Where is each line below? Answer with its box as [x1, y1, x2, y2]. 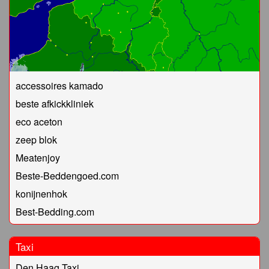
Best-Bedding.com [16, 205, 94, 219]
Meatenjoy [16, 151, 60, 165]
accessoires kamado [16, 79, 103, 93]
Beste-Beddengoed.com [16, 169, 119, 183]
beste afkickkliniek [16, 97, 94, 111]
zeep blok [16, 133, 57, 147]
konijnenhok [16, 187, 67, 201]
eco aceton [16, 115, 62, 129]
